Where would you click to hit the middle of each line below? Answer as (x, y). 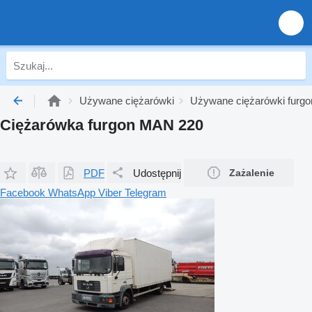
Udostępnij (157, 173)
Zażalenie (252, 173)
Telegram (146, 193)
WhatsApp (73, 193)
